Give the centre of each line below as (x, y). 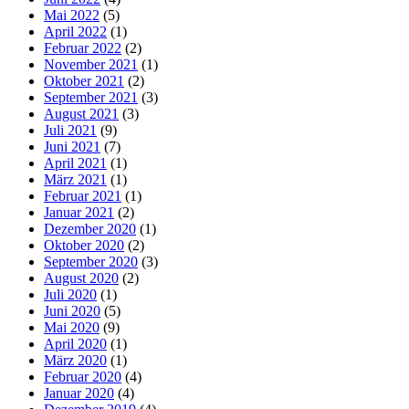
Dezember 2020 (90, 228)
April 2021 (75, 163)
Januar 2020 (79, 393)
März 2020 (75, 360)
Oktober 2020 (84, 245)
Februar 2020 (83, 376)
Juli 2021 (70, 130)
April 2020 (75, 343)
